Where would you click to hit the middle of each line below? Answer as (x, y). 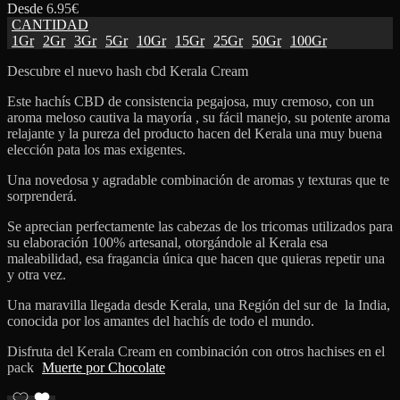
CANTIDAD (50, 24)
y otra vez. (37, 274)
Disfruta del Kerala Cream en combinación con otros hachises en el (196, 351)
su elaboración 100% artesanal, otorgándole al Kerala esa (167, 242)
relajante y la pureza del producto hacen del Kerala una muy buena (195, 133)
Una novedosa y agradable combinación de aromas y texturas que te (198, 179)
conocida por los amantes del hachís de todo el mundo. (161, 321)
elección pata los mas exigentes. (96, 149)
